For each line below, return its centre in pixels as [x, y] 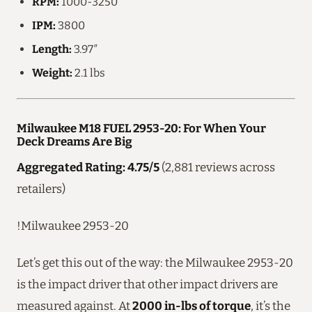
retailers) [41, 188]
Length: [52, 49]
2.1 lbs [89, 72]
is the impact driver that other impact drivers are [147, 284]
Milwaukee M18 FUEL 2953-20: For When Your [141, 128]
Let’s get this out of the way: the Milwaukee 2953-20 [155, 262]
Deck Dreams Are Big [75, 141]
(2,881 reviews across [217, 167]
